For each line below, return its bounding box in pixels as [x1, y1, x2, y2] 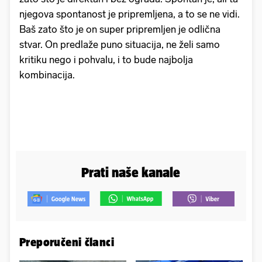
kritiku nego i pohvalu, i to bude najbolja [19, 53, 193, 65]
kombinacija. [19, 68, 75, 81]
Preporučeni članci [19, 235, 115, 249]
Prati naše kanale [81, 164, 181, 180]
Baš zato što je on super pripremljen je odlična [19, 23, 220, 35]
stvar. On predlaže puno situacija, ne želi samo [19, 38, 220, 50]
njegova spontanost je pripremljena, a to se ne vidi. [19, 8, 240, 20]
